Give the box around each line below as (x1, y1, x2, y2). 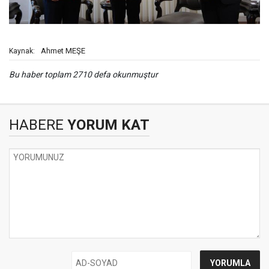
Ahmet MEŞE (41, 46, 85, 56)
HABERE (9, 116, 64, 134)
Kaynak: (9, 47, 35, 56)
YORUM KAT (64, 116, 150, 134)
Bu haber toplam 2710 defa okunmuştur (9, 70, 158, 80)
